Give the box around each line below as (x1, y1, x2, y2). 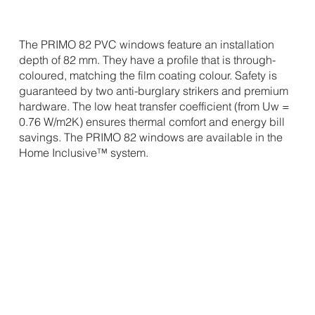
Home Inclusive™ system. (18, 146, 148, 160)
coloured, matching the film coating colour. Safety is (18, 68, 277, 82)
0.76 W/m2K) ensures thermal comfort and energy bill (18, 115, 285, 129)
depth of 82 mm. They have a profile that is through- (18, 53, 276, 67)
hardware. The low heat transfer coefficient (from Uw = (18, 99, 290, 113)
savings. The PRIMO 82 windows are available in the (18, 130, 283, 144)
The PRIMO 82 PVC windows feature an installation (18, 37, 274, 51)
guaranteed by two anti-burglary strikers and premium (18, 84, 288, 98)
